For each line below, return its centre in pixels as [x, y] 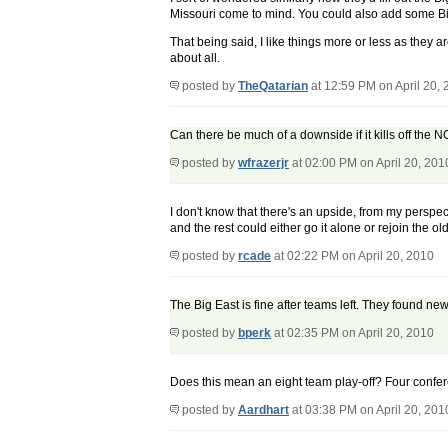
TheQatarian [273, 86]
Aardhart [263, 410]
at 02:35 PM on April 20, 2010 [352, 333]
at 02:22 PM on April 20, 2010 [352, 256]
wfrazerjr [263, 163]
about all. [195, 58]
